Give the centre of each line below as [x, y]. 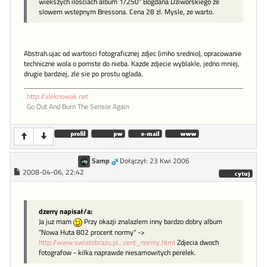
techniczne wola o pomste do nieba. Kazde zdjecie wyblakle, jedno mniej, [132, 64]
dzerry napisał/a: [66, 212]
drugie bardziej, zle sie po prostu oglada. [83, 74]
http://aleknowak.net [58, 97]
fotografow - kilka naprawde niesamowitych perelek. [117, 252]
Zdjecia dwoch [197, 242]
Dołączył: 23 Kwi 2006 [154, 161]
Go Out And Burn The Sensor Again [78, 107]
